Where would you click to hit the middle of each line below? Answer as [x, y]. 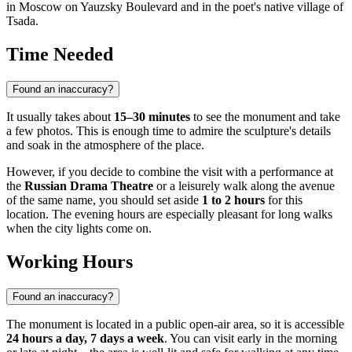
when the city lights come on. [79, 228]
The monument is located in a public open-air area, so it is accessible [175, 324]
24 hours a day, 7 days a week [85, 338]
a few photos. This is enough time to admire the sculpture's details [169, 130]
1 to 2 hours [233, 200]
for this [284, 200]
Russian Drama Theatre [89, 185]
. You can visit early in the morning [251, 338]
